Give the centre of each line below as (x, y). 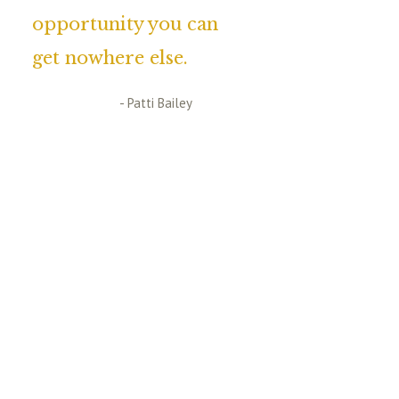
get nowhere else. (110, 58)
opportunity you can (125, 24)
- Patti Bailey (156, 103)
